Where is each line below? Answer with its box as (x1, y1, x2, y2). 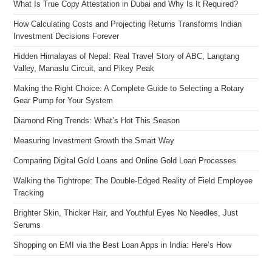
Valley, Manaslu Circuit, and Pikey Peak (13, 64, 155, 73)
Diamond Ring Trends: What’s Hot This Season (13, 117, 180, 126)
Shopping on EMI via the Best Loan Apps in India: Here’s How (13, 241, 232, 250)
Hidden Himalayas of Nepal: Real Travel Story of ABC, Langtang (13, 52, 240, 61)
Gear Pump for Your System (13, 97, 114, 106)
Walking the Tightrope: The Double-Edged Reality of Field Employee (13, 177, 253, 186)
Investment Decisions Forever (13, 32, 120, 41)
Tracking (13, 189, 44, 198)
